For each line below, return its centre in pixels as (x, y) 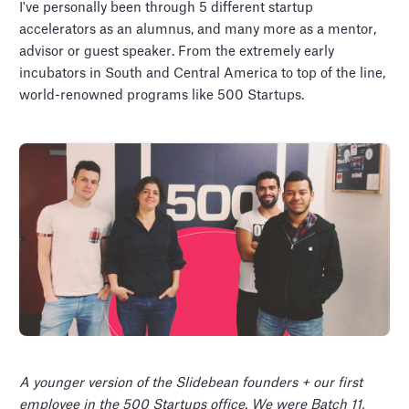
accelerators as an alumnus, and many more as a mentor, (198, 30)
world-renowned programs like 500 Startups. (162, 96)
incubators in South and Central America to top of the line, (203, 74)
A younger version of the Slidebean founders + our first (191, 383)
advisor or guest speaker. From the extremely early (177, 52)
